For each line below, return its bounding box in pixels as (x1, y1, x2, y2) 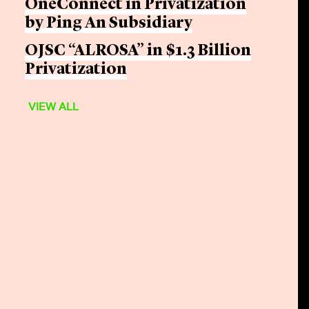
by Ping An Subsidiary (25, 16, 193, 32)
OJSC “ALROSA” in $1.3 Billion (25, 43, 252, 59)
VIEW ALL (28, 100, 79, 113)
